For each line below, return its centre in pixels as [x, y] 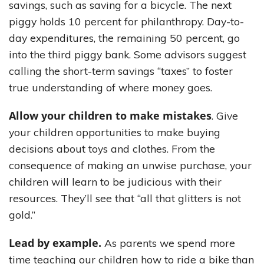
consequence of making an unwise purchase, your [130, 165]
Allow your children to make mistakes [110, 116]
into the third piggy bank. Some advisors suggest [128, 55]
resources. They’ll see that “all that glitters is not [125, 198]
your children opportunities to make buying [115, 132]
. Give [225, 116]
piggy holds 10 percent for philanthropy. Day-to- [126, 22]
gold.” [22, 215]
